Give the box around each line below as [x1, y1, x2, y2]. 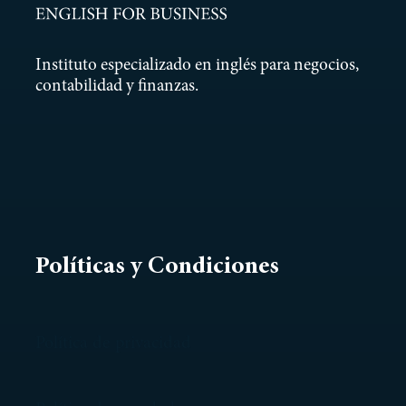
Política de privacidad [34, 333, 191, 353]
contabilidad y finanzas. [34, 78, 198, 96]
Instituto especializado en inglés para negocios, [34, 57, 359, 75]
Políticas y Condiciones [34, 255, 279, 280]
